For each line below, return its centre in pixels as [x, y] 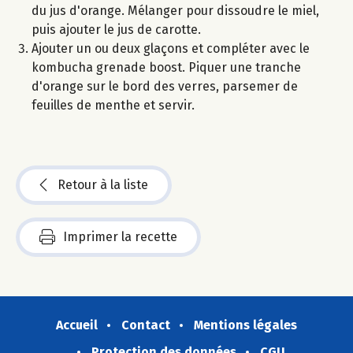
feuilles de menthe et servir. [113, 106]
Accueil [77, 325]
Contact [146, 325]
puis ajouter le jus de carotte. [116, 30]
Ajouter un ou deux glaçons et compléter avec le [171, 49]
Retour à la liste [103, 185]
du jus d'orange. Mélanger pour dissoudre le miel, [175, 11]
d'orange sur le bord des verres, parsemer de [165, 87]
